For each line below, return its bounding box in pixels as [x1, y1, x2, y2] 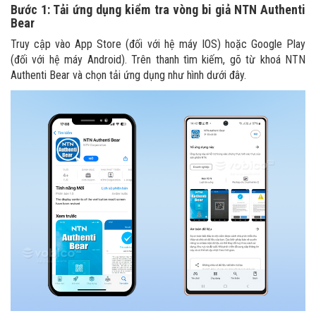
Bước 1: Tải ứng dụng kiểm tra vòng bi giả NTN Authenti [11, 1, 305, 17]
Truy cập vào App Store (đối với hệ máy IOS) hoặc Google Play [11, 37, 305, 51]
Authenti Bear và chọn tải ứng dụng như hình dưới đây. [11, 68, 246, 82]
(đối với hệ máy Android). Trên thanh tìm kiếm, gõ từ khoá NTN [11, 52, 305, 66]
